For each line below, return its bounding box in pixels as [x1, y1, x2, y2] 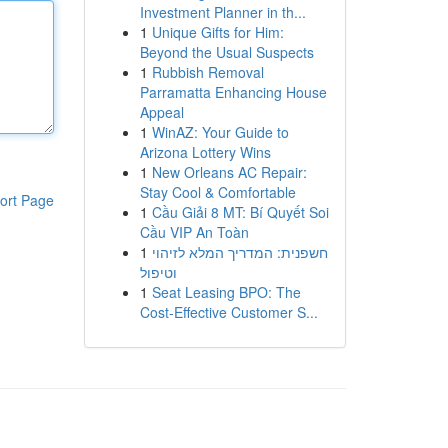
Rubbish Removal [151, 62, 264, 82]
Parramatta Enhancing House [139, 82, 327, 102]
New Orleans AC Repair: [151, 162, 307, 182]
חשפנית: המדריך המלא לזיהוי [151, 242, 328, 262]
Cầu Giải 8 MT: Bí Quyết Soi [151, 202, 329, 222]
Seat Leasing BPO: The [151, 282, 301, 302]
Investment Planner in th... [139, 2, 306, 22]
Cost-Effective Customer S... [139, 302, 318, 322]
